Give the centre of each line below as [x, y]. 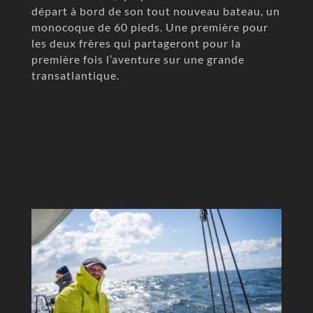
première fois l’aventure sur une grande [138, 59]
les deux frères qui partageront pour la [136, 43]
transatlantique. [75, 75]
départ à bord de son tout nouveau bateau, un [155, 10]
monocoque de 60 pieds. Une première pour [150, 27]
